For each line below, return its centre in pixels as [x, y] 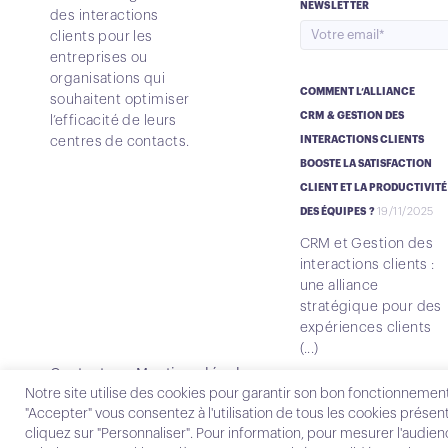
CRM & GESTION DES [351, 115]
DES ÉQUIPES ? [337, 211]
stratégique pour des [370, 306]
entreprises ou [99, 57]
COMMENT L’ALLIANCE [357, 91]
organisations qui [108, 78]
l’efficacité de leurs [113, 120]
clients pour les [101, 36]
